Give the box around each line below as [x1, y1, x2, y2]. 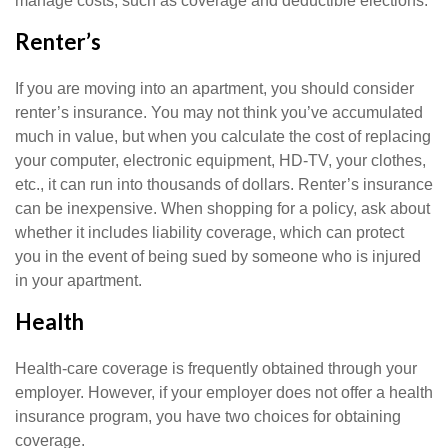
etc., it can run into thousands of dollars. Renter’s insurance [15, 176, 433, 193]
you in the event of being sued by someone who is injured [15, 248, 421, 265]
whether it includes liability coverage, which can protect [15, 224, 404, 241]
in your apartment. [15, 272, 142, 289]
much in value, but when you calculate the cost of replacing [15, 128, 431, 145]
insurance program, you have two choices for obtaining [15, 408, 401, 425]
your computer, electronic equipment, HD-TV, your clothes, [15, 152, 426, 169]
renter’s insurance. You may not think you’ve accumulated [15, 104, 423, 121]
